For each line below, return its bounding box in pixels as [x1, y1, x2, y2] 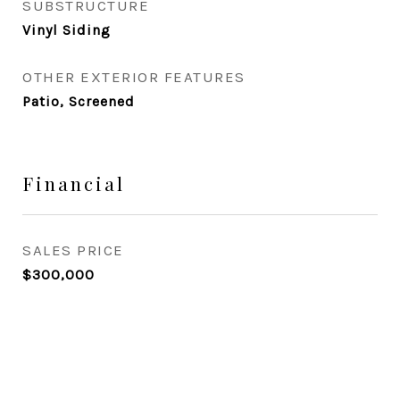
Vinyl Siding [22, 21, 111, 38]
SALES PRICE [22, 241, 124, 259]
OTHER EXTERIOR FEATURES [22, 68, 246, 86]
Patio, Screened [22, 93, 135, 110]
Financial [22, 171, 125, 196]
